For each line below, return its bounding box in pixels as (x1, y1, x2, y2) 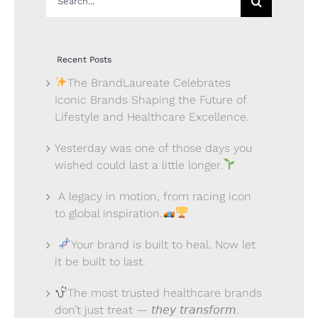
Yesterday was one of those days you (55, 141, 252, 155)
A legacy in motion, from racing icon (55, 189, 251, 203)
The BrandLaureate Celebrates (67, 75, 231, 89)
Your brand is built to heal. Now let (71, 237, 256, 251)
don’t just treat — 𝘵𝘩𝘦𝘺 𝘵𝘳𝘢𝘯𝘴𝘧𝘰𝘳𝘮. (55, 302, 239, 317)
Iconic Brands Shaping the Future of (55, 92, 246, 106)
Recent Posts (57, 54, 111, 65)
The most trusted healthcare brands (67, 285, 263, 300)
